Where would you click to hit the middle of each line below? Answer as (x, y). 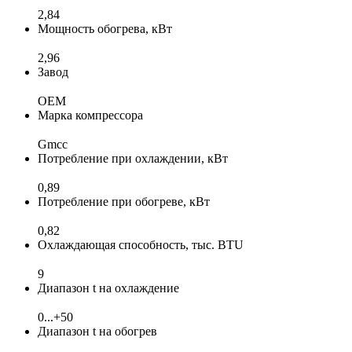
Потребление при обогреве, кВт (124, 201)
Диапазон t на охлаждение (108, 288)
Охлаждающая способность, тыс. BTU (141, 244)
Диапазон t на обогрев (97, 331)
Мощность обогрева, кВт (105, 28)
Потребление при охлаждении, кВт (133, 158)
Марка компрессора (90, 115)
